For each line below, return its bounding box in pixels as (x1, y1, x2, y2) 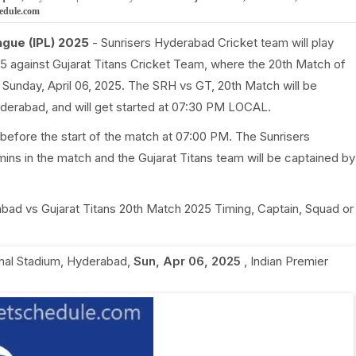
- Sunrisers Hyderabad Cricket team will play (88, 35, 334, 50)
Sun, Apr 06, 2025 (133, 253, 241, 269)
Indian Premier (250, 253, 328, 269)
